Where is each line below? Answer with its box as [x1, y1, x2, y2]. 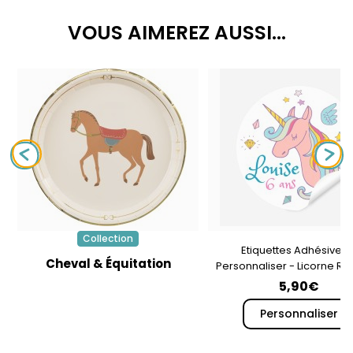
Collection [83, 232, 133, 246]
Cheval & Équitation [45, 255, 171, 273]
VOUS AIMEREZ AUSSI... [67, 19, 286, 47]
